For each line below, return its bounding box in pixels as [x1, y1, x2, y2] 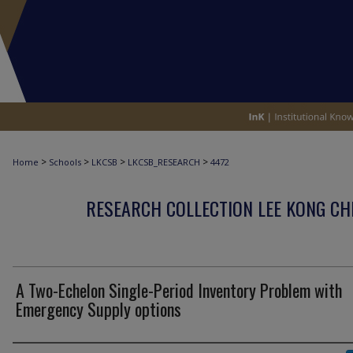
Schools [49, 156, 81, 168]
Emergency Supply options [16, 296, 181, 321]
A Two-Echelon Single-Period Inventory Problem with [16, 277, 342, 303]
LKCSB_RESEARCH [128, 156, 200, 168]
